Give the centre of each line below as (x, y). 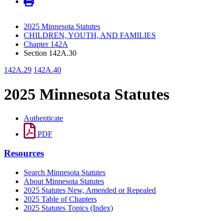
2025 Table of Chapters (60, 199)
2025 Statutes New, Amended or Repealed (90, 190)
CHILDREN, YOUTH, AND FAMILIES (90, 36)
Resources (24, 153)
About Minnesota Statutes (64, 181)
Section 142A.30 (50, 53)
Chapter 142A (46, 44)
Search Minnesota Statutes (65, 172)
